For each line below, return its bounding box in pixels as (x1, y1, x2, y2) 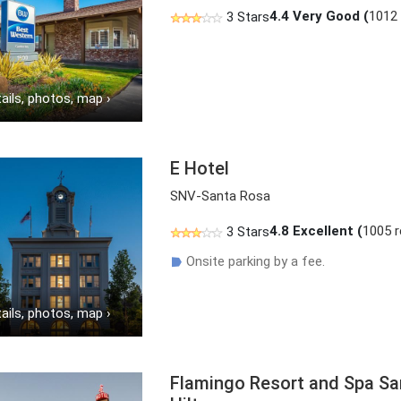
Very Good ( (289, 8, 370, 24)
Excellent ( (289, 223, 363, 239)
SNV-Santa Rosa (170, 188, 271, 204)
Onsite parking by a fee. (186, 253, 326, 269)
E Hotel (170, 158, 230, 179)
